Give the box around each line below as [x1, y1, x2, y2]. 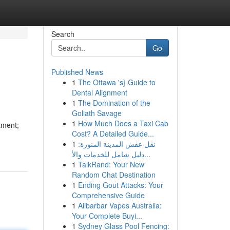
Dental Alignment [71, 87, 127, 98]
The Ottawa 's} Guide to [78, 77, 156, 87]
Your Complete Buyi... [71, 210, 142, 221]
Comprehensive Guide [71, 190, 145, 200]
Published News [51, 67, 103, 77]
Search [51, 29, 74, 39]
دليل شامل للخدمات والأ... [144, 149, 150, 159]
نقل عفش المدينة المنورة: [78, 139, 156, 149]
